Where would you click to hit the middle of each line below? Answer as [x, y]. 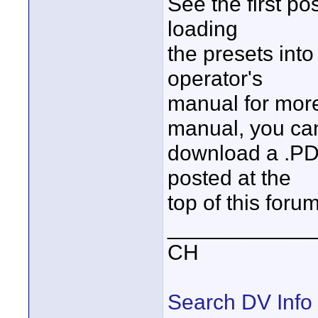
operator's [215, 78]
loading [203, 28]
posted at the [229, 177]
